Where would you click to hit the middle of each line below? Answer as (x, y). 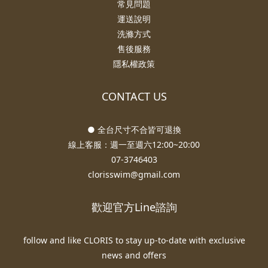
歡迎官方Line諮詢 (134, 207)
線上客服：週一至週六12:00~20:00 (134, 145)
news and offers (134, 255)
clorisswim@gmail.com (134, 175)
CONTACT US (134, 97)
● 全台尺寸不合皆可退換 (134, 130)
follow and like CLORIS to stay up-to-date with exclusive (134, 240)
